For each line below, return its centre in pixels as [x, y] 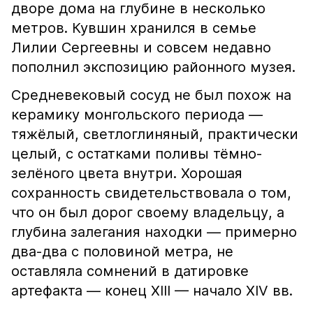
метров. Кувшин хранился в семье [134, 28]
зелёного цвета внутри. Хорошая [127, 173]
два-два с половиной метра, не [122, 252]
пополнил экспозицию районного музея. [153, 67]
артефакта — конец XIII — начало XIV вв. [152, 291]
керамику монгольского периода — [137, 115]
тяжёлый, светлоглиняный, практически [155, 134]
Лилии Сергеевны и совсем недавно [141, 48]
